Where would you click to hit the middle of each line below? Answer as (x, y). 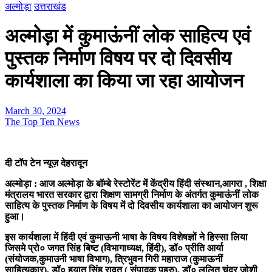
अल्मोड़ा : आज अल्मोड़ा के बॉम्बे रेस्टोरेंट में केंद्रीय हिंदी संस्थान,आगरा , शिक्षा (136, 183)
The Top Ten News (42, 121)
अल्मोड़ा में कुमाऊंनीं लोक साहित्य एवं (128, 36)
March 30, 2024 (36, 110)
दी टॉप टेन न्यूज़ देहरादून (46, 163)
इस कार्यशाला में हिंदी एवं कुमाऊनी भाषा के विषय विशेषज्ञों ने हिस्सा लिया (126, 237)
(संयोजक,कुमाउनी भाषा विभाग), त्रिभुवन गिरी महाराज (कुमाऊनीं (114, 259)
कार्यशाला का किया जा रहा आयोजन (124, 81)
